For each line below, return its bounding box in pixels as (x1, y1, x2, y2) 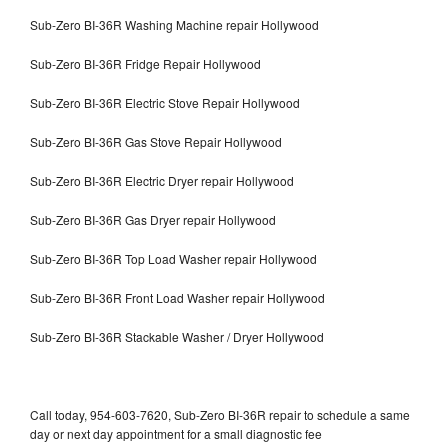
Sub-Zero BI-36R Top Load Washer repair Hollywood (30, 249, 317, 267)
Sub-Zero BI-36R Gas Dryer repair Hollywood (30, 210, 276, 228)
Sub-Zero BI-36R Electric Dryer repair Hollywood (30, 171, 294, 189)
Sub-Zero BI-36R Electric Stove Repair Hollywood (30, 93, 300, 111)
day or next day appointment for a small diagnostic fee (30, 424, 322, 442)
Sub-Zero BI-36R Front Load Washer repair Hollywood (30, 288, 325, 306)
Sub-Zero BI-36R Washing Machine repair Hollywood (30, 15, 319, 33)
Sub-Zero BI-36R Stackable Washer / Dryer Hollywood (30, 327, 324, 345)
